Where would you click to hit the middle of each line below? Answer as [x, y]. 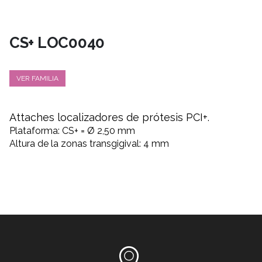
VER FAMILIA [37, 78]
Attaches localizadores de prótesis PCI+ [108, 117]
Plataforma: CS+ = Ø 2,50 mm [72, 130]
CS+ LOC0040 [57, 42]
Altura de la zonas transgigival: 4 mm [89, 143]
